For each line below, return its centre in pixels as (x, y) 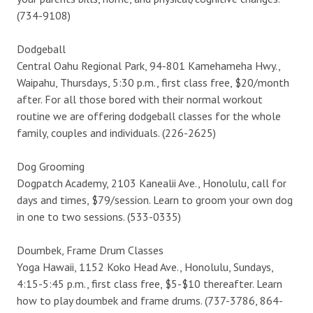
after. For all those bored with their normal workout (140, 99)
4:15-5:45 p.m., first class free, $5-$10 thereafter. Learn (150, 283)
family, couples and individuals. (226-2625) (116, 132)
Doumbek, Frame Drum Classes (90, 250)
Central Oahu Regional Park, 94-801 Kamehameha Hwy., (148, 65)
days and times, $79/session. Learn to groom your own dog (155, 199)
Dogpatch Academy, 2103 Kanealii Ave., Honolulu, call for (152, 183)
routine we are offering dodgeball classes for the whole (149, 116)
